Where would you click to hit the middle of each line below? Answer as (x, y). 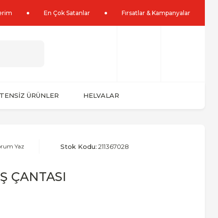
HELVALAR (101, 95)
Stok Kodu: (79, 146)
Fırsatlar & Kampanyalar (156, 13)
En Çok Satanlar (67, 13)
